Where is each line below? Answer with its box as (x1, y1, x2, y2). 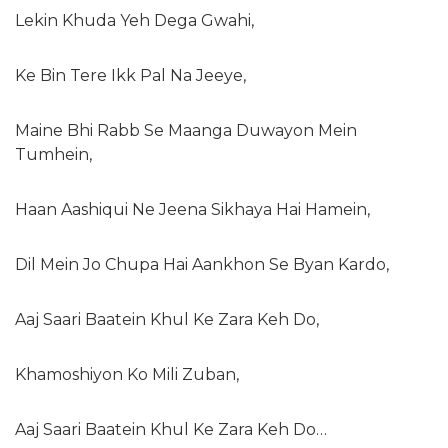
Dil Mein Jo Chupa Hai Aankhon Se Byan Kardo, (15, 255, 389, 274)
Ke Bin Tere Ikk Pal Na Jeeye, (15, 66, 246, 85)
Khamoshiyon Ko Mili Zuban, (15, 365, 239, 384)
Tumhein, (15, 145, 92, 164)
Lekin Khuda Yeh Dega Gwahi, (15, 11, 254, 30)
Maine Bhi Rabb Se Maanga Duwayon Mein (15, 121, 357, 140)
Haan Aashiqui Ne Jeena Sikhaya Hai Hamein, (15, 200, 370, 219)
